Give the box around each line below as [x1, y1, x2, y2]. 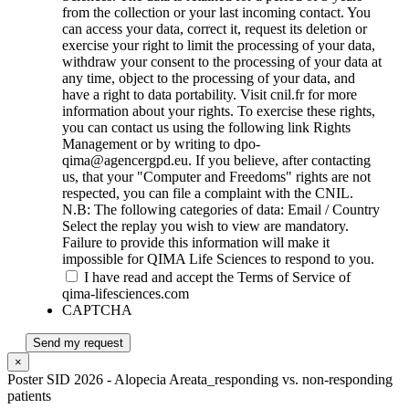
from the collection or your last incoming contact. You [62, 5, 371, 21]
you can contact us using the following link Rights [62, 120, 351, 136]
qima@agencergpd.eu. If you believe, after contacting [62, 152, 371, 169]
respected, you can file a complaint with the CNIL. [62, 185, 353, 202]
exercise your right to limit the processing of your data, [62, 37, 375, 54]
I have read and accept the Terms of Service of [84, 269, 351, 286]
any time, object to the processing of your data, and [62, 70, 355, 87]
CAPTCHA [62, 302, 132, 319]
